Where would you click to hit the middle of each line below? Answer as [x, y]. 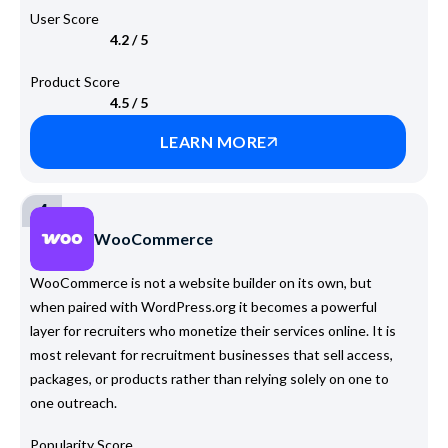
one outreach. [73, 402]
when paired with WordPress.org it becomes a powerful [203, 306]
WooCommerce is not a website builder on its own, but [201, 282]
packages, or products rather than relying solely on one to [209, 378]
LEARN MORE [213, 141]
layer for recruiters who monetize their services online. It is [213, 330]
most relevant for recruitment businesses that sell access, [211, 354]
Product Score [75, 81]
